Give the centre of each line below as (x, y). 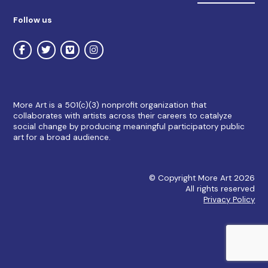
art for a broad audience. (62, 138)
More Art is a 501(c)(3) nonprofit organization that (109, 105)
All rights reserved (220, 188)
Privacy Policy (229, 199)
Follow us (32, 20)
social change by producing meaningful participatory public (129, 127)
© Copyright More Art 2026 (202, 178)
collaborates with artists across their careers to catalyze (122, 116)
